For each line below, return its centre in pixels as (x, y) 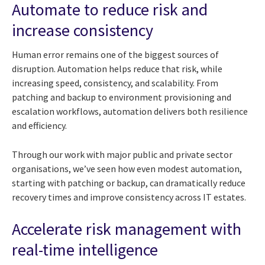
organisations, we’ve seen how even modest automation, (127, 169)
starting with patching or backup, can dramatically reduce (129, 183)
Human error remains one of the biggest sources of (115, 55)
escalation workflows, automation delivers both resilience (130, 112)
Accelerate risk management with (127, 229)
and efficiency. (39, 126)
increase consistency (83, 30)
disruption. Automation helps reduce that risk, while (117, 69)
